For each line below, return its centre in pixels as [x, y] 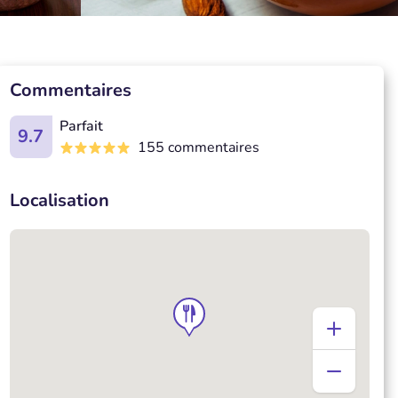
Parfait [81, 126]
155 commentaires [198, 147]
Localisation [59, 200]
